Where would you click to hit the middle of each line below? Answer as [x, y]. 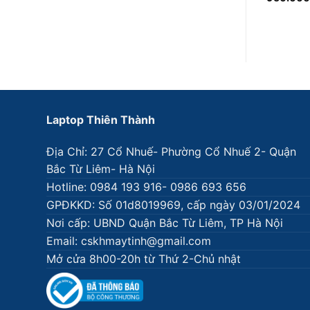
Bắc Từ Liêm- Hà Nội [101, 168]
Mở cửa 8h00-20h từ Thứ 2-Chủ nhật [144, 258]
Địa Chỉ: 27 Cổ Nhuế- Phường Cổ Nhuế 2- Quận [171, 151]
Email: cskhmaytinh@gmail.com [129, 240]
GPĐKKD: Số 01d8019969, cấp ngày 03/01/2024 [173, 204]
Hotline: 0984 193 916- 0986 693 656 [146, 186]
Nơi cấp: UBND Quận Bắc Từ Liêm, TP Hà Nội [165, 222]
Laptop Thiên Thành [101, 119]
